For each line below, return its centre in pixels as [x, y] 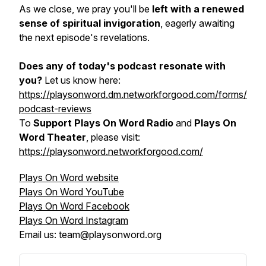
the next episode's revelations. [84, 37]
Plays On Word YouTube [72, 192]
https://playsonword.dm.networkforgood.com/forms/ [133, 94]
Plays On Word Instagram [74, 220]
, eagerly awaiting [197, 23]
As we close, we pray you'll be [85, 9]
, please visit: [113, 137]
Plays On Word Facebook [74, 206]
